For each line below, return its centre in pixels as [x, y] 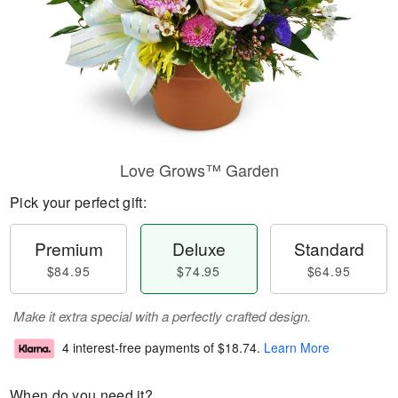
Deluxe [199, 248]
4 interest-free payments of [140, 348]
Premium [68, 248]
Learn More [297, 348]
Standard [329, 248]
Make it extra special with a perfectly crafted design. [162, 316]
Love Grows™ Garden [199, 170]
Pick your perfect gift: [78, 202]
